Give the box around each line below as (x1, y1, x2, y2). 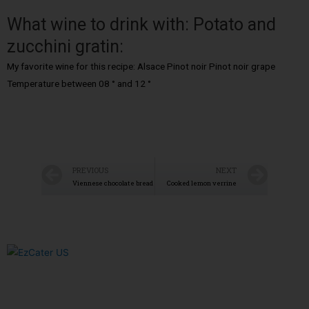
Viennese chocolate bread (72, 179, 153, 188)
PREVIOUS (72, 166, 108, 176)
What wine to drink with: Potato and (7, 14, 276, 35)
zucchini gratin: (7, 37, 123, 57)
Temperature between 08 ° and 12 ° (7, 78, 151, 90)
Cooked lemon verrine (167, 179, 237, 188)
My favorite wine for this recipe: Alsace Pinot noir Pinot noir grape (7, 61, 275, 72)
